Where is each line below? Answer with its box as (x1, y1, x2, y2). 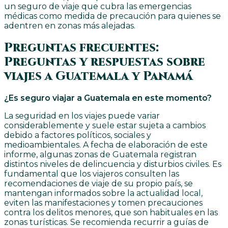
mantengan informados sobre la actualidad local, (4, 188, 203, 198)
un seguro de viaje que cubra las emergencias (4, 1, 191, 11)
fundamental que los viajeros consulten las (4, 169, 179, 179)
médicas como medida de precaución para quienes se (4, 11, 221, 21)
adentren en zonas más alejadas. (4, 20, 135, 31)
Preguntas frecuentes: (4, 39, 159, 56)
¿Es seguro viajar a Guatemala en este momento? (4, 93, 212, 103)
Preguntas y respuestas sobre (4, 53, 205, 70)
